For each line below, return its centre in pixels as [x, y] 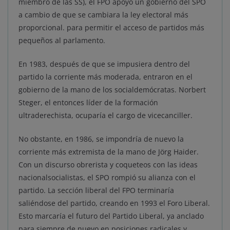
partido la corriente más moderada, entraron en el [106, 77]
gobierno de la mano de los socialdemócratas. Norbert [112, 90]
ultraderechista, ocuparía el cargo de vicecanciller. [106, 116]
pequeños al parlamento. [62, 41]
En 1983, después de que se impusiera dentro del [104, 64]
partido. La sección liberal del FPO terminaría [96, 190]
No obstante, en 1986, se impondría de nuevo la [101, 139]
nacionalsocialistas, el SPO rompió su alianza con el [107, 178]
